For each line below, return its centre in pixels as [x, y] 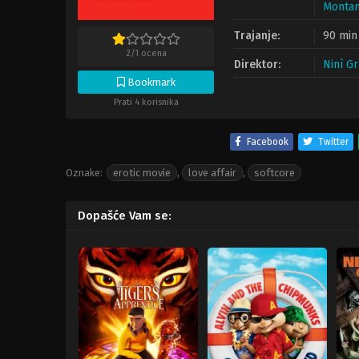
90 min [340, 36]
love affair [212, 173]
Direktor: [257, 65]
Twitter [333, 142]
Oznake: [84, 173]
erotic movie [142, 173]
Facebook [268, 142]
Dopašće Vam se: [125, 216]
